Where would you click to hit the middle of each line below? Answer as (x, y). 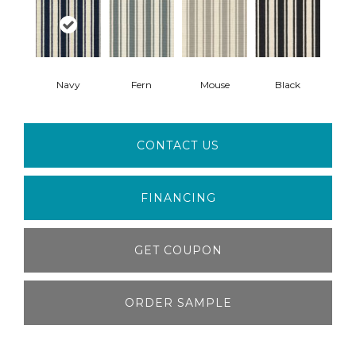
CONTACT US (178, 145)
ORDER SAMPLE (178, 302)
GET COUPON (178, 250)
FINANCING (178, 197)
